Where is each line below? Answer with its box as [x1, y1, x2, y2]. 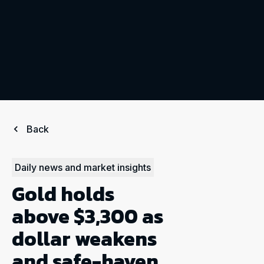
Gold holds [12, 179, 114, 209]
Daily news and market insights [15, 161, 151, 173]
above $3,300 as [12, 202, 163, 231]
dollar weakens [12, 224, 157, 253]
